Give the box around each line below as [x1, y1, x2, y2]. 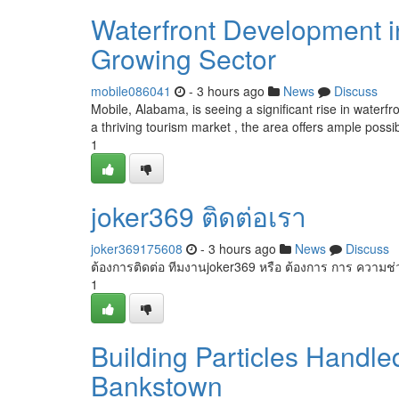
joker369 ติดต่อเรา [91, 197, 306, 235]
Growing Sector [91, 39, 276, 77]
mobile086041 [91, 82, 171, 100]
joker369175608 [91, 240, 183, 257]
